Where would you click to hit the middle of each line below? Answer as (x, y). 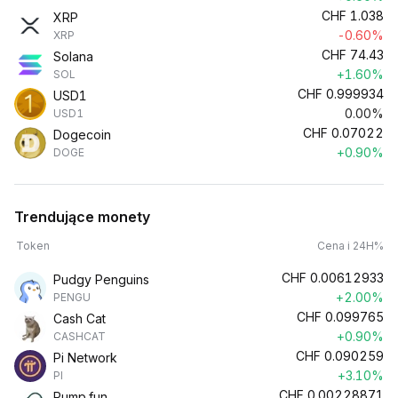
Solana (73, 56)
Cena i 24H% (350, 246)
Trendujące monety (82, 217)
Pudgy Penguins (101, 279)
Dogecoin (82, 135)
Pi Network (85, 358)
